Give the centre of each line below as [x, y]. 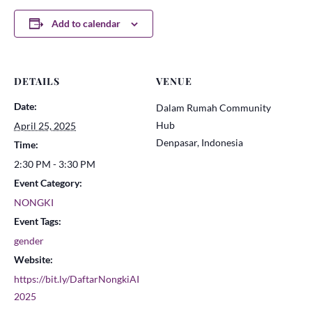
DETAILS [37, 81]
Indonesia [222, 142]
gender [29, 241]
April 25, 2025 [45, 126]
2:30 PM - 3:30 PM [55, 164]
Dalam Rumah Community [213, 108]
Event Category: [48, 183]
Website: [33, 259]
